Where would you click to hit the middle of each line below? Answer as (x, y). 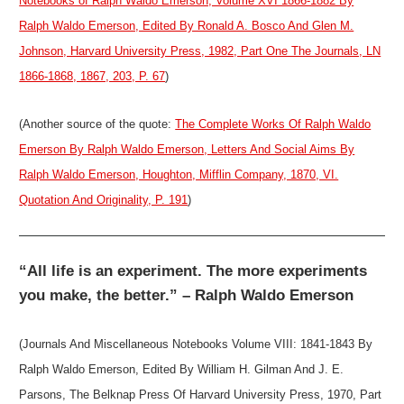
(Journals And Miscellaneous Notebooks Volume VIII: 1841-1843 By (196, 344)
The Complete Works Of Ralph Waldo (273, 124)
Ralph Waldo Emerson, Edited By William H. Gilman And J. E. (182, 369)
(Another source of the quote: (97, 124)
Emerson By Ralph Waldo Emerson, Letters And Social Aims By (187, 150)
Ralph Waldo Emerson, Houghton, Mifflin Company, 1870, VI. (179, 175)
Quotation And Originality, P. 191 (104, 200)
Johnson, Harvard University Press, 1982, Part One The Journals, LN (200, 50)
